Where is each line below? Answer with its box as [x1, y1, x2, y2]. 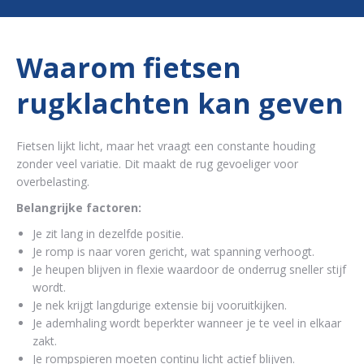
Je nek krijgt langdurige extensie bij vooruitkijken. [32, 297, 287, 313]
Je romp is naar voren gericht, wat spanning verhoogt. [32, 244, 314, 259]
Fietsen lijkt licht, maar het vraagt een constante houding [16, 138, 315, 154]
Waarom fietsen [16, 49, 241, 86]
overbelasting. [16, 174, 89, 189]
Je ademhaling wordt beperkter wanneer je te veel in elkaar [32, 315, 341, 331]
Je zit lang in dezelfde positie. [32, 226, 184, 241]
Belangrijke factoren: [16, 200, 141, 215]
